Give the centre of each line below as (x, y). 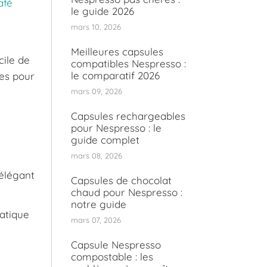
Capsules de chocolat (121, 181)
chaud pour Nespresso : (127, 193)
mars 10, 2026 (96, 27)
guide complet (105, 140)
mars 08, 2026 (97, 156)
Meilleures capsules (117, 52)
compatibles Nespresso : (128, 64)
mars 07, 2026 (96, 220)
